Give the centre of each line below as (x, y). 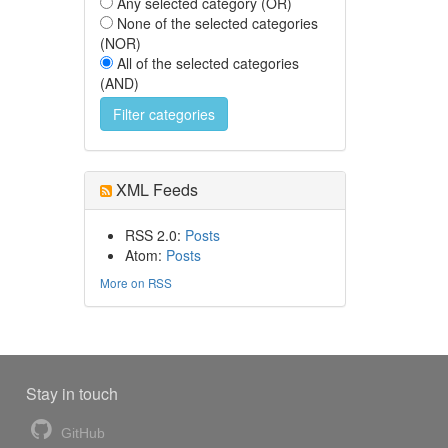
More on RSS (135, 282)
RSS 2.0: (154, 234)
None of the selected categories (217, 22)
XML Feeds (154, 189)
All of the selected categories (207, 62)
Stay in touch (71, 393)
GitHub (80, 432)
